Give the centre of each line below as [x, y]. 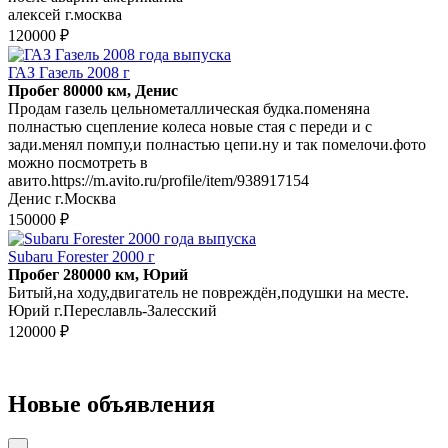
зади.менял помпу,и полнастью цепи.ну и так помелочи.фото [217, 144]
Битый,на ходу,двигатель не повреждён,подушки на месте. [208, 292]
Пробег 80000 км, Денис [93, 90]
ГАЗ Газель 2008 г [69, 72]
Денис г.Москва [62, 198]
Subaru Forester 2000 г [81, 256]
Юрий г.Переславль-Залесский [112, 310]
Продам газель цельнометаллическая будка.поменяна [189, 108]
